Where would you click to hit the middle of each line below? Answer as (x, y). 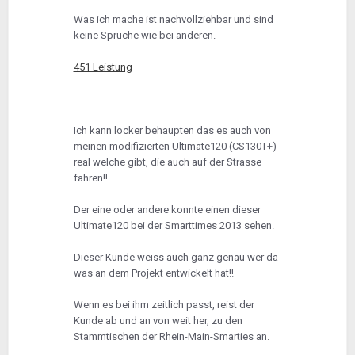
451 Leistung (103, 67)
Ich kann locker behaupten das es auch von (172, 131)
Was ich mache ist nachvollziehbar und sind (173, 20)
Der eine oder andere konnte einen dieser (167, 210)
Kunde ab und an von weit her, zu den (158, 321)
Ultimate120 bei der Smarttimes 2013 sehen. (174, 226)
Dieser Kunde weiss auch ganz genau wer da (176, 258)
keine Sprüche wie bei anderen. (144, 36)
